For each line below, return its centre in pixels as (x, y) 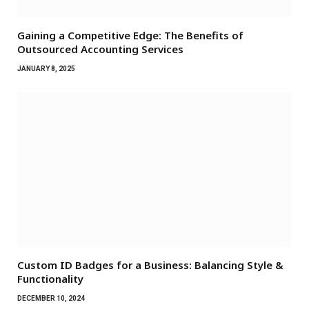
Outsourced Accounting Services (100, 49)
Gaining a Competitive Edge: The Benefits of (130, 36)
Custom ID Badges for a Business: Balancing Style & (150, 265)
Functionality (50, 278)
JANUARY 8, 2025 (46, 69)
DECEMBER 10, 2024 (51, 298)
